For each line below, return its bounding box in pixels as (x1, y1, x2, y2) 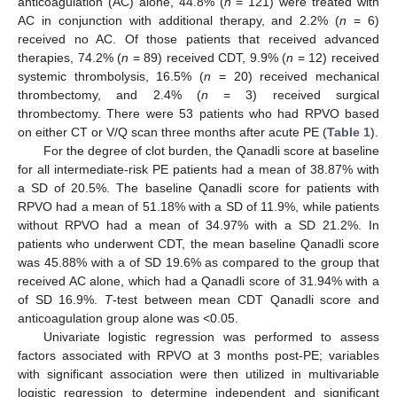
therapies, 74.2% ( (18, 50, 122, 65)
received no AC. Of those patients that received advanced (18, 31, 379, 46)
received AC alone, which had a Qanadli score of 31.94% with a (18, 273, 379, 288)
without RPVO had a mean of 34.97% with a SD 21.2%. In (18, 217, 379, 232)
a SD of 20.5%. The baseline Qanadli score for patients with (18, 180, 379, 195)
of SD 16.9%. (18, 292, 105, 307)
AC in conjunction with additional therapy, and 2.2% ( (18, 12, 340, 27)
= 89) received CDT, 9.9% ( (128, 50, 287, 65)
